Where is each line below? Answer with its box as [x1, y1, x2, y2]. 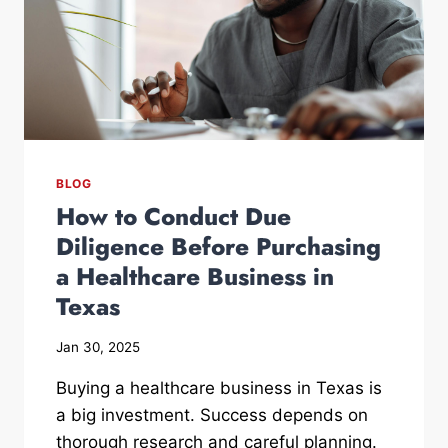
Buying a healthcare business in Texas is [56, 377, 382, 398]
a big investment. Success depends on [56, 404, 368, 425]
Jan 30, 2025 [56, 338, 140, 355]
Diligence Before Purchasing [56, 228, 381, 264]
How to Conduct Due [56, 198, 291, 234]
